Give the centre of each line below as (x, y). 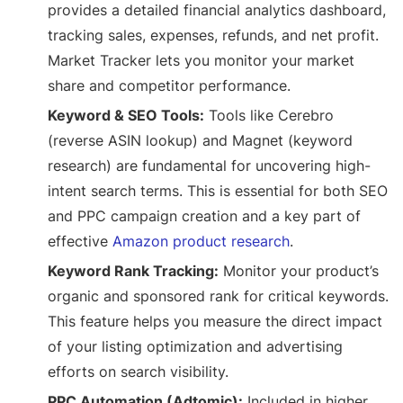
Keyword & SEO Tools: (126, 116)
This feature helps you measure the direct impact (215, 322)
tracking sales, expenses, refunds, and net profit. (214, 36)
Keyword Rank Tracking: (134, 271)
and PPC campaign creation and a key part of (205, 216)
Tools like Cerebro (269, 116)
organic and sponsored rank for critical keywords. (219, 296)
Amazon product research (201, 242)
